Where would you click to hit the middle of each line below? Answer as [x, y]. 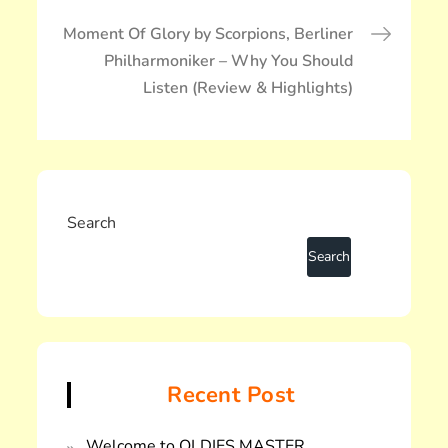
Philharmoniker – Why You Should [228, 61]
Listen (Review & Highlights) [247, 88]
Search [92, 223]
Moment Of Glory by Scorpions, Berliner [207, 34]
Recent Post [231, 395]
